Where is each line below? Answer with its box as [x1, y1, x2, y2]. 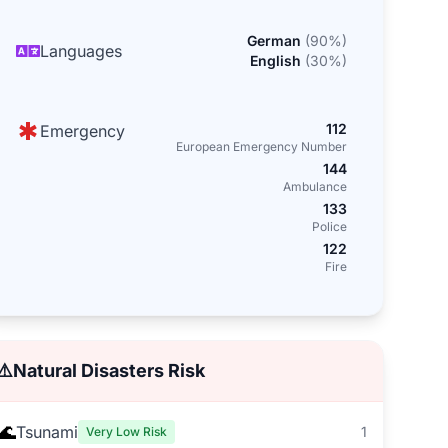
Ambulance [282, 179, 347, 194]
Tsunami [15, 422, 78, 442]
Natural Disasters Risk [12, 360, 205, 381]
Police [311, 219, 347, 234]
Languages [39, 41, 122, 61]
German [246, 32, 301, 49]
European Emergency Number [175, 139, 347, 154]
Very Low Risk [85, 424, 167, 439]
